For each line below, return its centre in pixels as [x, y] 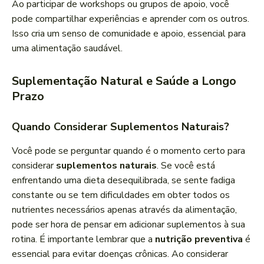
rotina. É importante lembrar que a [83, 240]
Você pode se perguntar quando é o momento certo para [128, 151]
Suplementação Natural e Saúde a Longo [124, 81]
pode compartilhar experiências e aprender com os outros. [131, 19]
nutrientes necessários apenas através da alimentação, [124, 210]
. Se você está [186, 166]
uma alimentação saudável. [67, 49]
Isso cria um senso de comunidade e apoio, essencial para [129, 34]
